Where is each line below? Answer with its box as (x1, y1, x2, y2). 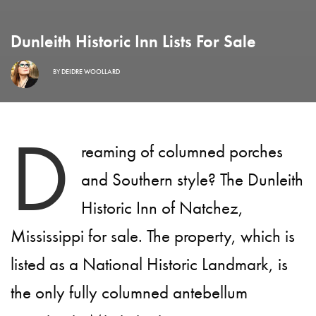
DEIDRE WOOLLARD (61, 67, 120, 77)
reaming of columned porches (80, 139, 284, 163)
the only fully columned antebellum (11, 280, 248, 304)
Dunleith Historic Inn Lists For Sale (11, 30, 256, 52)
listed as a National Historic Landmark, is (11, 252, 288, 276)
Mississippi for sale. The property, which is (11, 224, 296, 248)
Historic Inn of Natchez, (80, 195, 244, 219)
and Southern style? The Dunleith (80, 167, 304, 191)
